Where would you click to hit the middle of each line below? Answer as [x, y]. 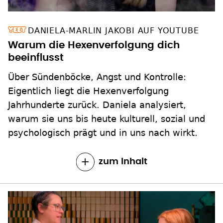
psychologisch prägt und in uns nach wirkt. [103, 132]
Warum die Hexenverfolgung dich [94, 45]
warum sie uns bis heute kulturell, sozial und [107, 118]
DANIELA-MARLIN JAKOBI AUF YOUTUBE [113, 30]
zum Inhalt [123, 162]
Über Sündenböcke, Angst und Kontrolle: [97, 77]
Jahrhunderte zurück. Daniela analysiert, [97, 105]
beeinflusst [36, 57]
